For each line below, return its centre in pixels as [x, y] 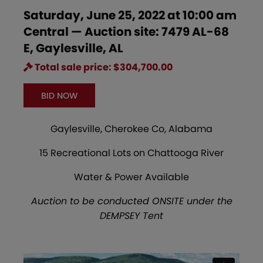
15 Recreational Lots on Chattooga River [131, 153]
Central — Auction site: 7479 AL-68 [126, 32]
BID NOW [59, 95]
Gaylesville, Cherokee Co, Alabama [131, 129]
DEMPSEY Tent [131, 215]
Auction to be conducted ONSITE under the [131, 201]
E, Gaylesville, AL [73, 48]
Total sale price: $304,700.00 [103, 68]
